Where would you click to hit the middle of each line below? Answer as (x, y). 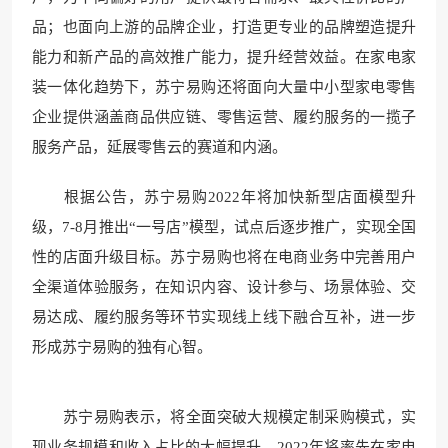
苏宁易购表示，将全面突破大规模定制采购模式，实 (224, 416)
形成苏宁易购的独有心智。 (122, 346)
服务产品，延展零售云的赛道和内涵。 (159, 146)
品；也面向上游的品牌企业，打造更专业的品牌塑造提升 (224, 26)
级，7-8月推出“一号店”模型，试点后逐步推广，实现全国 (224, 226)
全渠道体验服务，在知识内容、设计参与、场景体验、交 (224, 286)
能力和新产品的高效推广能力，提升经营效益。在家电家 (224, 56)
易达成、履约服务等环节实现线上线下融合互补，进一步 (224, 316)
